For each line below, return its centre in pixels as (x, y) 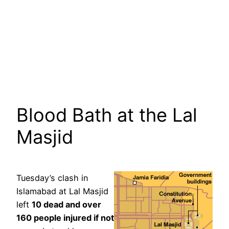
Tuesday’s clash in (52, 178)
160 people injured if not (65, 218)
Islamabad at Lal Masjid (62, 191)
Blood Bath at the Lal (107, 115)
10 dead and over (66, 205)
